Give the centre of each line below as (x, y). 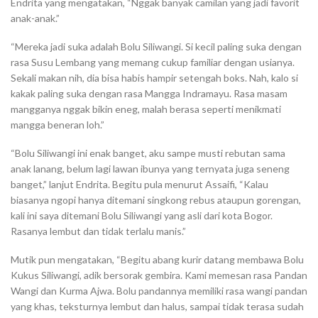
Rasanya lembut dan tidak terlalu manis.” (98, 231)
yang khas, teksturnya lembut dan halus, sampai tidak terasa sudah (157, 307)
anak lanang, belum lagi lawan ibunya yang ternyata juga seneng (150, 169)
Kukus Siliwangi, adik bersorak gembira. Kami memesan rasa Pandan (159, 275)
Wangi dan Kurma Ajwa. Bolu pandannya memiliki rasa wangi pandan (159, 291)
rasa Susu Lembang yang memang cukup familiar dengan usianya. (153, 62)
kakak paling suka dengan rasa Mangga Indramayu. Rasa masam (149, 94)
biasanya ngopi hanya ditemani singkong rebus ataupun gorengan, (156, 200)
